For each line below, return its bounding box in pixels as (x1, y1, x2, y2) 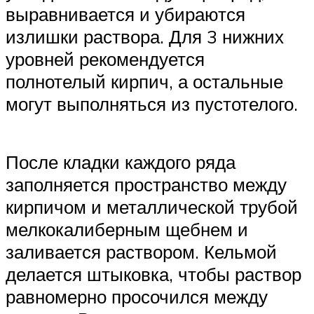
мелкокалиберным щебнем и (6, 217, 248, 240)
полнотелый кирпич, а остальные (6, 69, 283, 93)
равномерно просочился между (6, 285, 268, 308)
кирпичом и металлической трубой (6, 195, 298, 218)
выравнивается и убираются (6, 2, 245, 25)
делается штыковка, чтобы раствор (6, 262, 301, 285)
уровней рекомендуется (6, 47, 205, 70)
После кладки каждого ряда (6, 150, 235, 173)
